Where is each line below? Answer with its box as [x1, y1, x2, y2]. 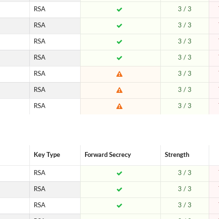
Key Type [34, 152, 61, 158]
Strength [165, 152, 190, 158]
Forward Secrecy [85, 152, 131, 158]
